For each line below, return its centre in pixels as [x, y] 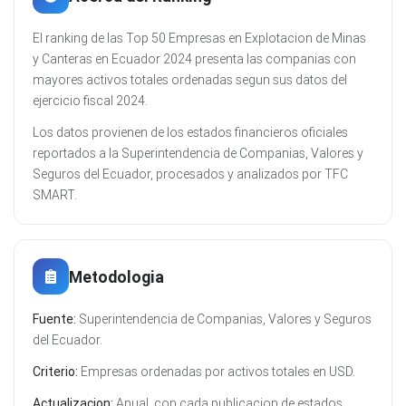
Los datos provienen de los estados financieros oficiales [190, 133]
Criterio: [55, 372]
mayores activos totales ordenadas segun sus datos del [190, 80]
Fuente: [54, 319]
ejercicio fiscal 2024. [90, 101]
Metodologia [116, 276]
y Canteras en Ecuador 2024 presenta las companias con [194, 59]
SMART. [55, 195]
